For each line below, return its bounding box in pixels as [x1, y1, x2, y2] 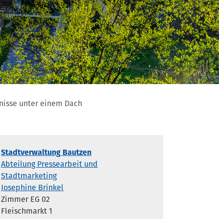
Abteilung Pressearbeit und [1, 159, 98, 169]
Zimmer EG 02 [1, 195, 50, 204]
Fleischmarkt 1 [1, 206, 52, 216]
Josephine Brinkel [1, 183, 64, 192]
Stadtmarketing [1, 171, 57, 180]
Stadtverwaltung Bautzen [1, 148, 91, 157]
